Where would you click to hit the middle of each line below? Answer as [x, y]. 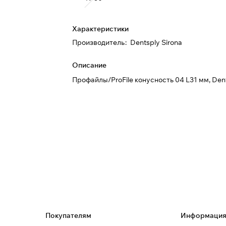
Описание [90, 65]
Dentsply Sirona [156, 42]
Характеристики [101, 29]
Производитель [99, 42]
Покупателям [68, 215]
